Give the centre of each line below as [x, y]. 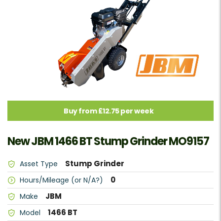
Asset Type [39, 164]
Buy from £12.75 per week [109, 111]
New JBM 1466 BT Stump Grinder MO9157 [108, 142]
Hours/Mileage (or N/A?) [61, 180]
